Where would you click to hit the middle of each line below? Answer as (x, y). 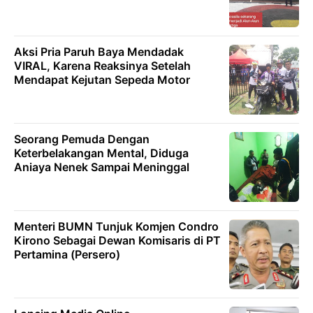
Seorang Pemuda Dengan (82, 139)
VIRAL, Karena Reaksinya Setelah (102, 66)
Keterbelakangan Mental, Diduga (101, 153)
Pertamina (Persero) (67, 254)
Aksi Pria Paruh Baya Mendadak (99, 52)
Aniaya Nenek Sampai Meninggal (102, 167)
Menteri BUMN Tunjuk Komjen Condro (116, 226)
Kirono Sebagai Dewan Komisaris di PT (117, 240)
